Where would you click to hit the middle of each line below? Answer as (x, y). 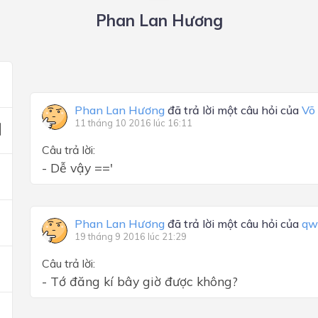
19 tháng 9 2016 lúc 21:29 (131, 236)
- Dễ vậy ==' (77, 168)
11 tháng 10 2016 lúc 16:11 (133, 123)
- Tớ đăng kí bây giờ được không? (140, 281)
